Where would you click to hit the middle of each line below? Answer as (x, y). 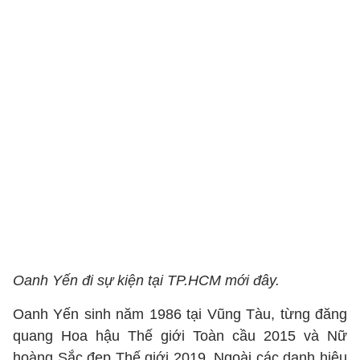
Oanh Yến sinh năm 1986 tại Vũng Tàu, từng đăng (180, 314)
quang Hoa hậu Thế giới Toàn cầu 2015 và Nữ (180, 336)
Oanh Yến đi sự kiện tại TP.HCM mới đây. (146, 280)
